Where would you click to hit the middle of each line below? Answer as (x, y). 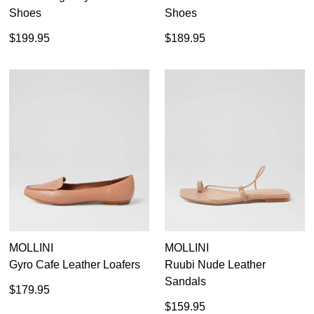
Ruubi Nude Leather (215, 265)
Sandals (185, 282)
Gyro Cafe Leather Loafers (75, 265)
